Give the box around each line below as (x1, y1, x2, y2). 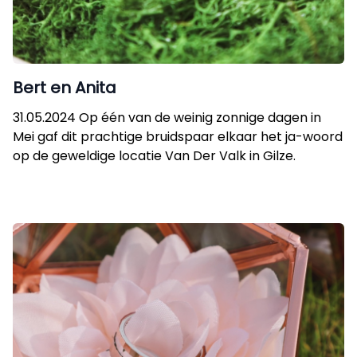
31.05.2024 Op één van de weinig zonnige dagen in (13, 108, 321, 127)
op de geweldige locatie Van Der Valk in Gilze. (13, 147, 296, 165)
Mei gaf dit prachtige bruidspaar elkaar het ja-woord (13, 127, 343, 146)
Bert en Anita (13, 76, 116, 99)
